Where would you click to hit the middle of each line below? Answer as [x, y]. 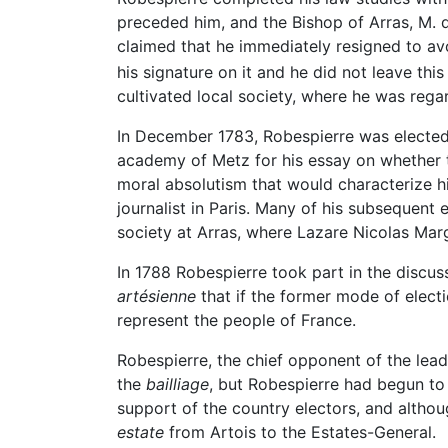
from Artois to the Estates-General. [300, 432]
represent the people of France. [236, 320]
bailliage [177, 384]
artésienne [156, 296]
